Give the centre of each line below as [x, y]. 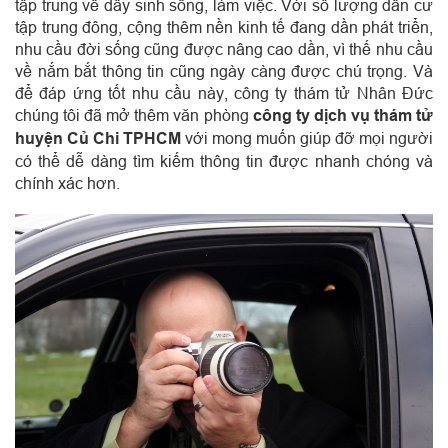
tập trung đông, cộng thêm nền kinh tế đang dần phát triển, [224, 27]
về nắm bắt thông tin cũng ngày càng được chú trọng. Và [224, 71]
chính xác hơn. [67, 183]
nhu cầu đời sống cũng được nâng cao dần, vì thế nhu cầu [224, 49]
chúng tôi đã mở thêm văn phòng [134, 115]
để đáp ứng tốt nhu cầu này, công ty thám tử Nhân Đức [224, 93]
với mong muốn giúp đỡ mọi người [307, 138]
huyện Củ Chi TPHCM [98, 138]
